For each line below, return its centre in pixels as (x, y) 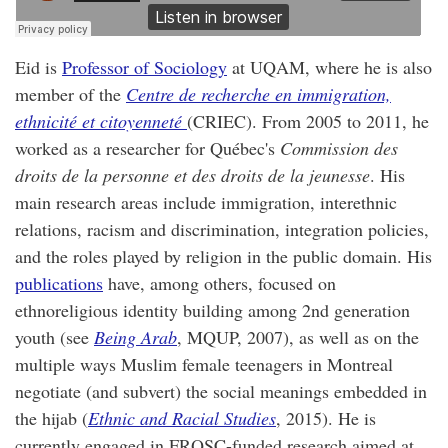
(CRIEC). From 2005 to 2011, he (308, 121)
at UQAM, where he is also (329, 67)
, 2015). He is (326, 418)
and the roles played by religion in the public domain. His (223, 256)
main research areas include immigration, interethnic (206, 202)
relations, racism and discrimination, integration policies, (222, 229)
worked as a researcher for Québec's (147, 148)
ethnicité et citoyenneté (98, 121)
